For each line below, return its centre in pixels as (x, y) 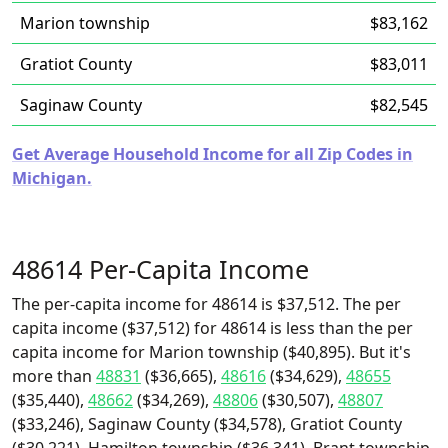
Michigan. (52, 178)
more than (54, 376)
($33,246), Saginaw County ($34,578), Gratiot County (207, 424)
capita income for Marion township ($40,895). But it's (211, 352)
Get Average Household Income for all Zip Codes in (212, 154)
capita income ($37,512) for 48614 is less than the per (212, 328)
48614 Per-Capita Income (160, 269)
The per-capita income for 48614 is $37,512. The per (206, 304)
